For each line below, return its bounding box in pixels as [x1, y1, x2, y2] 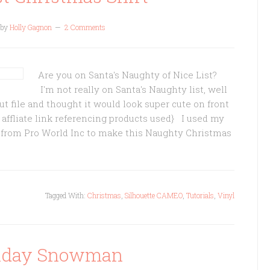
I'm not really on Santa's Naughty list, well [38, 83, 227, 95]
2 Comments [64, 22, 105, 32]
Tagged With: [45, 190, 87, 200]
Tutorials [186, 190, 214, 200]
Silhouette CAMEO [125, 190, 183, 200]
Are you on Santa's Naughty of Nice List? [38, 69, 217, 81]
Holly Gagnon [9, 22, 52, 32]
